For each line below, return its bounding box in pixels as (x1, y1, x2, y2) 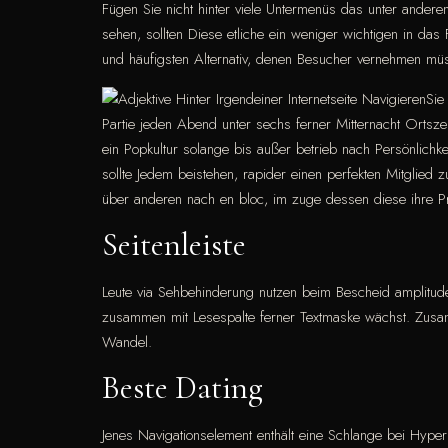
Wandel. (102, 330, 152, 353)
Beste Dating (102, 368, 263, 408)
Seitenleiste (102, 224, 246, 264)
